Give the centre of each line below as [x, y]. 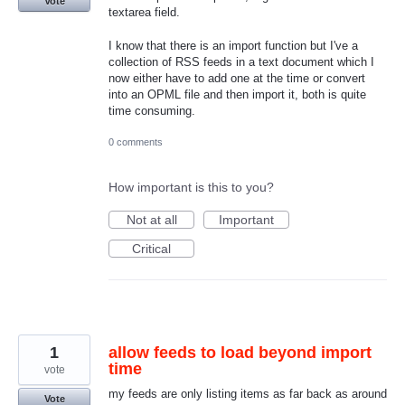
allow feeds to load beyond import [240, 352]
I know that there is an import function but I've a [233, 45]
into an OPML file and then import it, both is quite [237, 94]
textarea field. [144, 13]
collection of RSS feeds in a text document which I [241, 61]
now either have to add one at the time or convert [237, 78]
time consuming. [152, 110]
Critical [151, 248]
